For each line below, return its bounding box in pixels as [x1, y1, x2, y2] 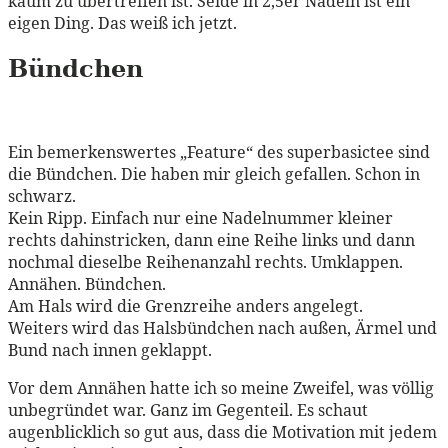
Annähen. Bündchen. [8, 273, 166, 296]
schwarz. [8, 185, 76, 208]
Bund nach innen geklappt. [8, 339, 212, 362]
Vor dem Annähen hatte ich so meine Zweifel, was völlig [8, 377, 434, 400]
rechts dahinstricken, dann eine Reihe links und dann [8, 229, 415, 252]
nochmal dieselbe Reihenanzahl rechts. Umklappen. [8, 251, 403, 274]
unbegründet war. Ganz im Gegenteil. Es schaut [8, 399, 368, 422]
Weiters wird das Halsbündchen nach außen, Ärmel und [8, 317, 437, 340]
